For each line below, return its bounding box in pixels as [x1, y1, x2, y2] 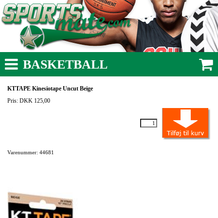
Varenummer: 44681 [7, 149, 54, 155]
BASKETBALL [23, 57, 108, 72]
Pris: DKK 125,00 [7, 97, 52, 104]
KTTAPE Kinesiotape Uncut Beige [7, 85, 93, 92]
